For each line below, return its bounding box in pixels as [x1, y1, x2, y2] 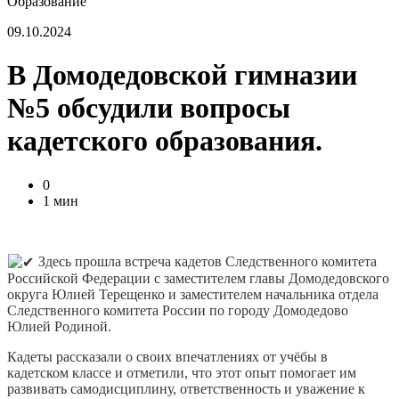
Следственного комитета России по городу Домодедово [7, 303, 348, 319]
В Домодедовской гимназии [7, 59, 357, 92]
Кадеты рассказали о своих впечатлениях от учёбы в [7, 349, 328, 365]
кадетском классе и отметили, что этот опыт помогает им [7, 365, 356, 381]
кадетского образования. [7, 125, 322, 158]
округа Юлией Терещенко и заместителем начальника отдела [7, 287, 379, 303]
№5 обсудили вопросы [7, 92, 290, 125]
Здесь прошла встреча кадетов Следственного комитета [35, 253, 378, 269]
